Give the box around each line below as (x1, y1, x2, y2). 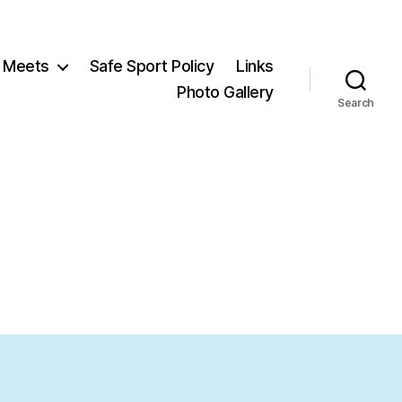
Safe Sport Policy (89, 57, 214, 76)
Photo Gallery (177, 83, 274, 102)
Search (336, 96, 375, 110)
